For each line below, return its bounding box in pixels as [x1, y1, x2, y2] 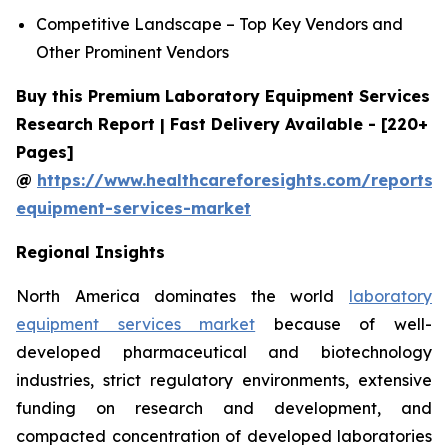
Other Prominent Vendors [36, 42, 229, 63]
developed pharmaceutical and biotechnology [16, 342, 432, 363]
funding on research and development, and [16, 398, 432, 419]
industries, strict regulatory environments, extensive [16, 370, 432, 391]
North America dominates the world [16, 286, 349, 307]
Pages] [16, 142, 74, 163]
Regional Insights [16, 242, 165, 263]
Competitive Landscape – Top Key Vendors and [36, 14, 403, 35]
